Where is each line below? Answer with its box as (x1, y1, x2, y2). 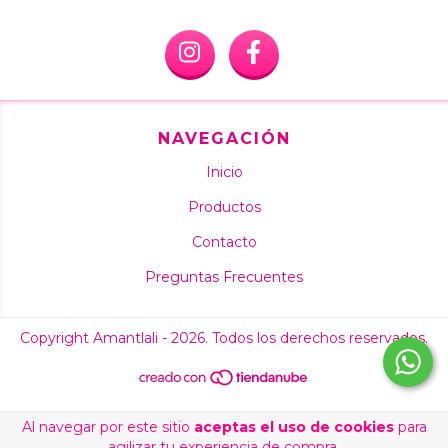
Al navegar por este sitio (21, 418, 194, 436)
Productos (187, 198, 261, 216)
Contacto (191, 233, 257, 251)
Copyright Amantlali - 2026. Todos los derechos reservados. (20, 329, 428, 347)
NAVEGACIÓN (157, 129, 291, 148)
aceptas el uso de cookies (193, 418, 394, 436)
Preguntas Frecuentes (145, 268, 303, 286)
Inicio (205, 163, 243, 181)
